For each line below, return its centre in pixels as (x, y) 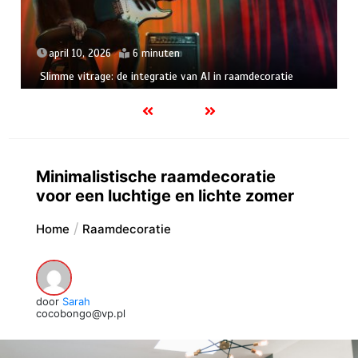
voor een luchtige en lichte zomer (165, 196)
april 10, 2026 (80, 54)
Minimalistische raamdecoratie (155, 177)
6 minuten (157, 54)
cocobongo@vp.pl (80, 314)
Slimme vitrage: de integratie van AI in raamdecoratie (167, 77)
